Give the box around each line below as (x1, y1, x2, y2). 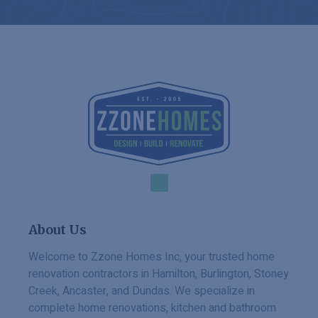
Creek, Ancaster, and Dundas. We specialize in (28, 283, 255, 300)
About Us (28, 221, 87, 238)
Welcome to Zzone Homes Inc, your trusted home (28, 248, 275, 266)
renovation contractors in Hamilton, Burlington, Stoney (28, 265, 289, 283)
